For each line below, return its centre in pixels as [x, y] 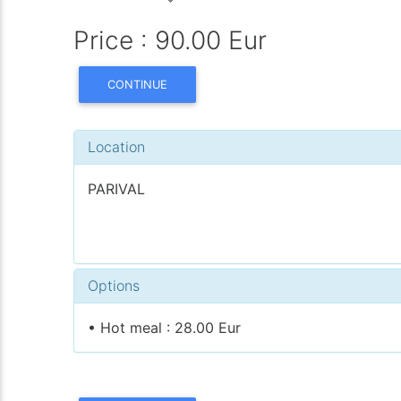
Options [114, 285]
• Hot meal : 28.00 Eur [165, 327]
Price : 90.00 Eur [171, 40]
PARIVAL [117, 188]
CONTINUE [138, 84]
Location [117, 146]
